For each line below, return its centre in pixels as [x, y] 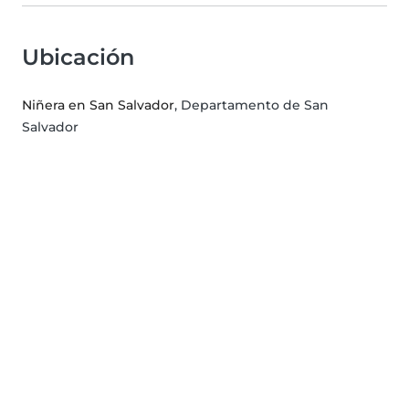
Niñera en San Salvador [98, 105]
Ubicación [78, 58]
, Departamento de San [252, 105]
